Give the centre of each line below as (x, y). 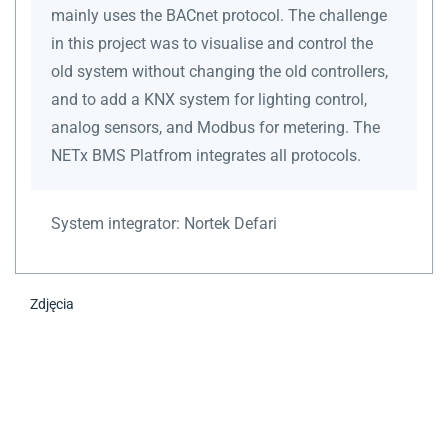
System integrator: (117, 223)
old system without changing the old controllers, (219, 71)
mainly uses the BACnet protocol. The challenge (219, 15)
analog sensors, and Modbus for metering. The (215, 127)
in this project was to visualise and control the (212, 43)
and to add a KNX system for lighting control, (209, 99)
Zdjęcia (52, 303)
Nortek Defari (230, 223)
